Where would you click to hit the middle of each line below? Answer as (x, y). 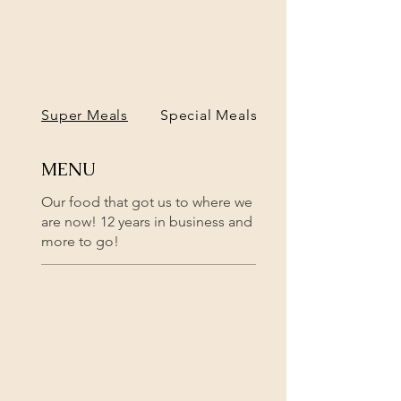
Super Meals (85, 115)
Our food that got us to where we (147, 202)
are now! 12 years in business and (147, 222)
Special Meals (209, 115)
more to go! (81, 242)
